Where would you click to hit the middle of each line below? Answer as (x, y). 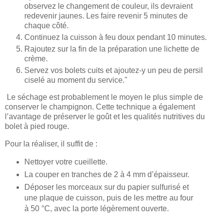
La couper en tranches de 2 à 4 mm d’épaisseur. (107, 175)
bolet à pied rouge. (37, 127)
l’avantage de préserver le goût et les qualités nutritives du (105, 117)
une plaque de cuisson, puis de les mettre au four (109, 198)
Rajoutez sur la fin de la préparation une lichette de (112, 49)
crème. (36, 58)
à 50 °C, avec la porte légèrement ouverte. (96, 209)
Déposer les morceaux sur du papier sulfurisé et (106, 187)
